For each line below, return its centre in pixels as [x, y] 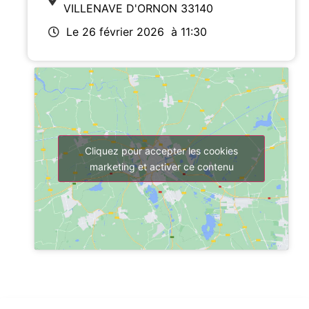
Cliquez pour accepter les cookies [161, 150]
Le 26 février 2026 [115, 31]
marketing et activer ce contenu [161, 166]
